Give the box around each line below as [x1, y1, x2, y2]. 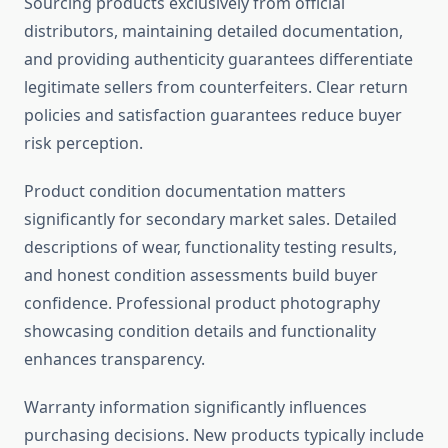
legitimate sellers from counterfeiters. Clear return [24, 76, 408, 99]
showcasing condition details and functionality [24, 320, 376, 343]
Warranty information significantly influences [24, 396, 367, 419]
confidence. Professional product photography [24, 292, 380, 315]
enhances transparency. [24, 348, 205, 371]
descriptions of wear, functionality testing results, [24, 236, 397, 259]
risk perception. [24, 132, 143, 155]
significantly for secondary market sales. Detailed [24, 208, 397, 231]
